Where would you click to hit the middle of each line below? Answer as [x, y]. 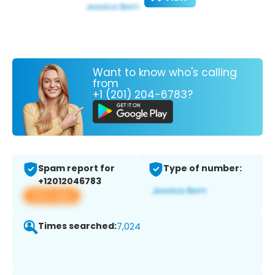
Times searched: [77, 226]
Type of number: [203, 168]
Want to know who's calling [165, 72]
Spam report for [76, 168]
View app [52, 196]
